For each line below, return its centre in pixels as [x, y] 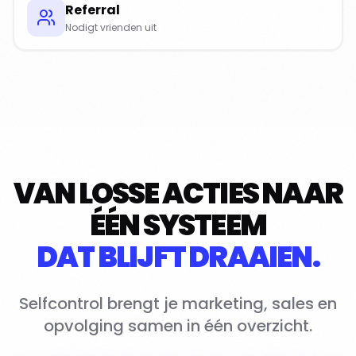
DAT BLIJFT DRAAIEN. [178, 257]
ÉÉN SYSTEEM [178, 225]
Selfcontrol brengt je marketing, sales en [178, 304]
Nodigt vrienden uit [111, 27]
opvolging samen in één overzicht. [178, 326]
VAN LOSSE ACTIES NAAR [178, 193]
